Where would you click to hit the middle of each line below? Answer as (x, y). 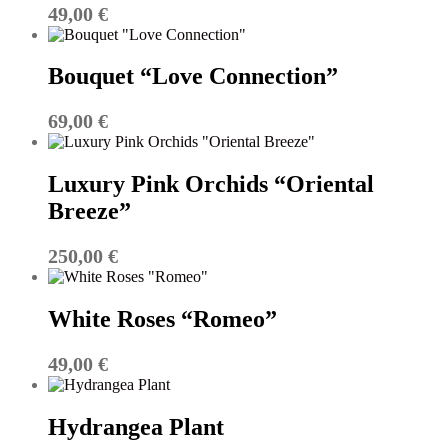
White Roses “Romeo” (162, 319)
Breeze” (89, 211)
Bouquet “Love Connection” (193, 76)
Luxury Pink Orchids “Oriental (211, 184)
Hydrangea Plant (136, 426)
